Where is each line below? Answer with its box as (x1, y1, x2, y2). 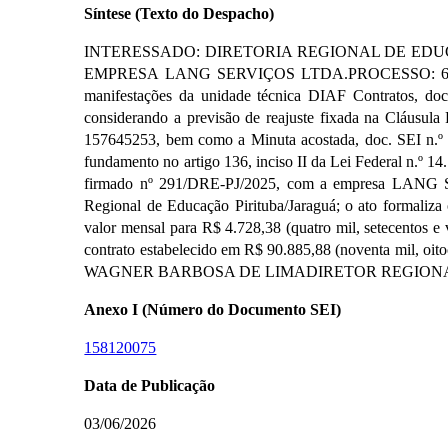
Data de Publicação (84, 376, 216, 394)
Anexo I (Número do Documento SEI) (84, 300, 342, 318)
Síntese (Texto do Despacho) (84, 4, 275, 22)
